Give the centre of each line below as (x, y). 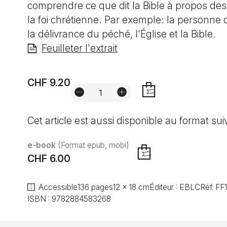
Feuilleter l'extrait (80, 48)
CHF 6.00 (49, 159)
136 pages (96, 187)
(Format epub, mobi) (93, 145)
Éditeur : (165, 187)
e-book (42, 145)
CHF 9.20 (49, 82)
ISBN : (39, 199)
